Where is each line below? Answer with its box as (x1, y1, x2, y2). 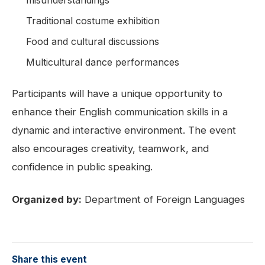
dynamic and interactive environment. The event (12, 124, 236, 136)
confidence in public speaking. (12, 160, 153, 173)
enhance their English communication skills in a (12, 105, 228, 118)
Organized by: (12, 193, 82, 205)
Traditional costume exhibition (26, 14, 160, 27)
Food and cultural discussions (26, 35, 159, 47)
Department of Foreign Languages (82, 193, 245, 205)
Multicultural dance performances (26, 56, 179, 68)
